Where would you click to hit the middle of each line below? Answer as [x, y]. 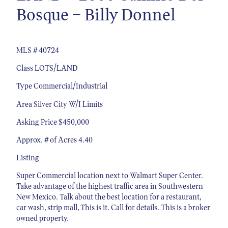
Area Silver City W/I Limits [60, 104]
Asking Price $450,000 [53, 122]
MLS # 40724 [38, 50]
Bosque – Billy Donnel [96, 15]
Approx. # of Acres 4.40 [54, 139]
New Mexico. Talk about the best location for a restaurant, [109, 197]
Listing [28, 158]
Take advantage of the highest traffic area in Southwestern [110, 186]
